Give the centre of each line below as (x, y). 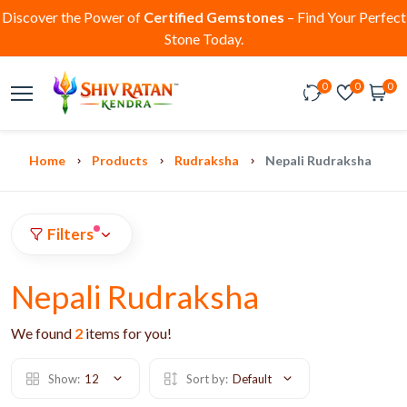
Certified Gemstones (213, 17)
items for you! (127, 333)
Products (120, 160)
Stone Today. (203, 39)
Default (252, 379)
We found (43, 333)
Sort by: (207, 379)
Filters (70, 234)
